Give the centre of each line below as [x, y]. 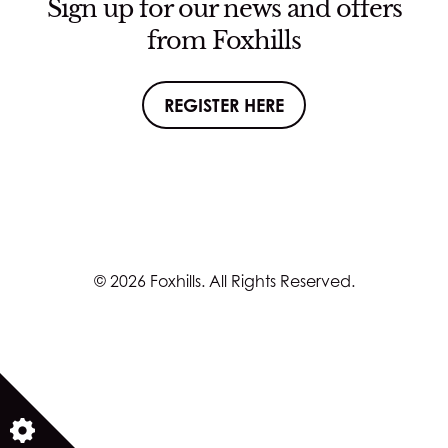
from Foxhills [224, 40]
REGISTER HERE [224, 104]
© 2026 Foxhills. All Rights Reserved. [224, 280]
